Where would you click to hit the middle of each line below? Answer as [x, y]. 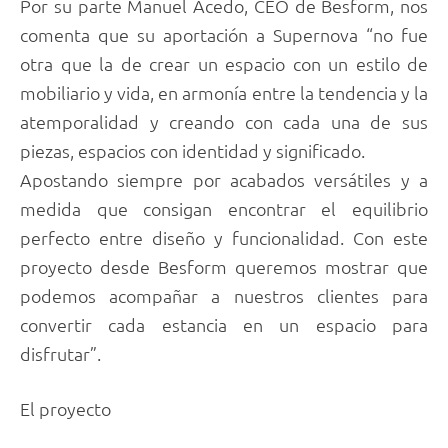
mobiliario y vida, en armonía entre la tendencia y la [224, 92]
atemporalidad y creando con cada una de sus [224, 121]
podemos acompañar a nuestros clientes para [224, 295]
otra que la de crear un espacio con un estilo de [224, 63]
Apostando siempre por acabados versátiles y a [224, 179]
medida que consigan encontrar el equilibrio [224, 208]
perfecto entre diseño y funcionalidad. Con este [224, 237]
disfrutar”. [60, 353]
